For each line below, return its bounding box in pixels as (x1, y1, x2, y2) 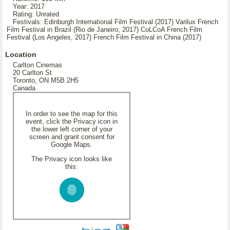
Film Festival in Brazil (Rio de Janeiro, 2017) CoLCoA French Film (7, 26, 202, 33)
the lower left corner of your (31, 125, 112, 133)
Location (5, 50, 36, 59)
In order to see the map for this (26, 110, 118, 118)
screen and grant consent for (29, 133, 114, 141)
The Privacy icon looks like (31, 155, 112, 163)
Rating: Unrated (7, 10, 59, 18)
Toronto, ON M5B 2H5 (13, 76, 79, 84)
